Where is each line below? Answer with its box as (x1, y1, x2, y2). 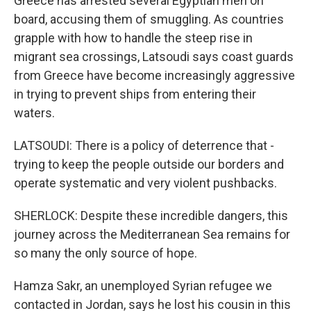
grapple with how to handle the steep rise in (14, 31, 253, 45)
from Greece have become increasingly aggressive (14, 68, 295, 83)
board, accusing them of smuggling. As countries (14, 12, 284, 26)
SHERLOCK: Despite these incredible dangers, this (14, 208, 288, 223)
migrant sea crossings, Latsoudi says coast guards (14, 49, 294, 64)
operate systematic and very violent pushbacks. (14, 176, 277, 190)
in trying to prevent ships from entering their (14, 87, 256, 101)
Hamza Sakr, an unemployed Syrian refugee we (14, 278, 272, 293)
